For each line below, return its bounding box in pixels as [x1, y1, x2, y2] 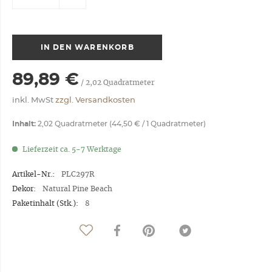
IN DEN [40, 43, 72, 51]
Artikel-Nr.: [12, 171, 55, 178]
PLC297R [61, 171, 94, 178]
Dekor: [12, 185, 36, 192]
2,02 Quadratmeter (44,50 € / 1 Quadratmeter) [36, 120, 206, 127]
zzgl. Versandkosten [55, 97, 135, 104]
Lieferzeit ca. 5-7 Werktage [21, 146, 121, 153]
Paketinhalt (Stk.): [12, 200, 78, 207]
